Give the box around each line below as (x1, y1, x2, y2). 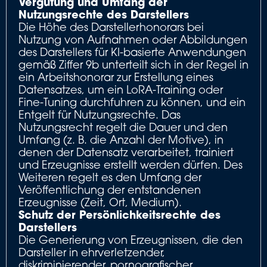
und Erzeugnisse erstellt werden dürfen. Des (18, 158, 243, 171)
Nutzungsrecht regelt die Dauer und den (18, 120, 228, 133)
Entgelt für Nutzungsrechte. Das (18, 108, 181, 121)
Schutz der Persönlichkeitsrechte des (18, 207, 221, 222)
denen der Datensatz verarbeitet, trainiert (18, 145, 234, 159)
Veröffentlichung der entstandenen (18, 183, 201, 196)
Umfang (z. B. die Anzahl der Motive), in (18, 133, 223, 146)
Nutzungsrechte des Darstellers (18, 7, 189, 21)
